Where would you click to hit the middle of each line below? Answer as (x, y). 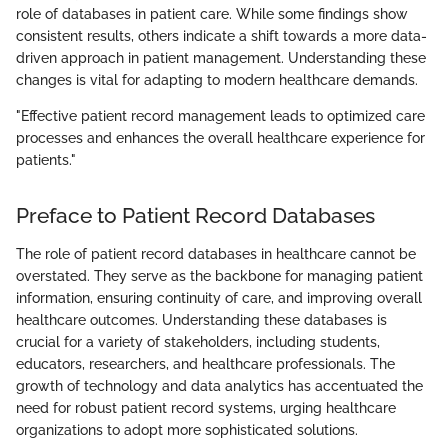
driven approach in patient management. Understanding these (221, 58)
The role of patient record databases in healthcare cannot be (216, 253)
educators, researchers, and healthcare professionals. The (205, 363)
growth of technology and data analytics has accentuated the (219, 385)
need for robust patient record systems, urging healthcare (206, 407)
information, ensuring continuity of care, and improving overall (219, 297)
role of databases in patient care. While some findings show (212, 14)
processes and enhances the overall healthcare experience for (220, 138)
